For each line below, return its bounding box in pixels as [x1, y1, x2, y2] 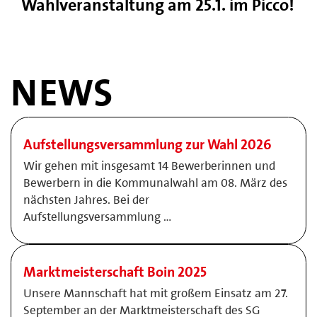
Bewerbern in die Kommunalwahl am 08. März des [23, 175, 287, 190]
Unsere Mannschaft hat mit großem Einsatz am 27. [23, 285, 288, 301]
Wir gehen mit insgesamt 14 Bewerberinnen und [23, 158, 275, 173]
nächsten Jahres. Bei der [23, 192, 149, 207]
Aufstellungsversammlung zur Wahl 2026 [23, 135, 272, 154]
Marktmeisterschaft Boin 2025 [23, 263, 207, 281]
